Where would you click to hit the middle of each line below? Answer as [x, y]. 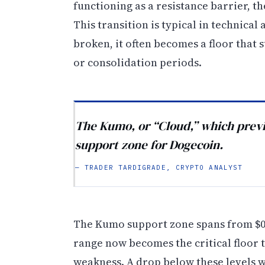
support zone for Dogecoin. [149, 144]
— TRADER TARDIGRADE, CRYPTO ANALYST [159, 167]
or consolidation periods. [138, 63]
